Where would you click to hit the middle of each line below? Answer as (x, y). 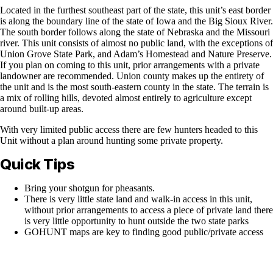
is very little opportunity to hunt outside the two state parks (136, 221)
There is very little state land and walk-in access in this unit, (138, 199)
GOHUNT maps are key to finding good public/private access (144, 232)
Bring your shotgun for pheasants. (90, 188)
